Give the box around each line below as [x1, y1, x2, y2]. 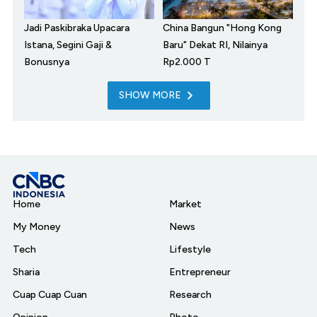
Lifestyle [169, 243, 211, 256]
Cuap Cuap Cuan [13, 289, 87, 301]
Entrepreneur [169, 266, 231, 279]
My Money [13, 221, 61, 234]
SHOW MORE [118, 89, 181, 102]
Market [169, 198, 202, 211]
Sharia [13, 266, 40, 279]
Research [169, 289, 212, 301]
